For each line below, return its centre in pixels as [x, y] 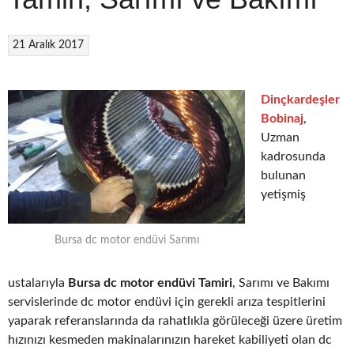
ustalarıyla [38, 283]
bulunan [283, 175]
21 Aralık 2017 [49, 45]
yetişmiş [283, 194]
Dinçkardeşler [300, 99]
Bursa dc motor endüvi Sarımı [126, 240]
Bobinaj [282, 118]
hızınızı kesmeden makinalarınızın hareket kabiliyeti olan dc [170, 340]
